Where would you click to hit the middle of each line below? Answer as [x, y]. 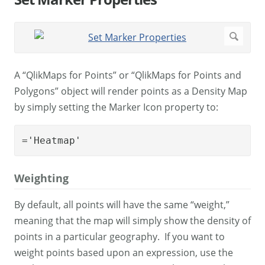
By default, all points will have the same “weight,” [122, 205]
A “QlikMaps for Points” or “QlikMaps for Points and [128, 75]
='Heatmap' [51, 141]
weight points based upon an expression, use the [124, 253]
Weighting [41, 178]
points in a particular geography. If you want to [119, 237]
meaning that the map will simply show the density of [132, 221]
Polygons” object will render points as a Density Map [131, 91]
